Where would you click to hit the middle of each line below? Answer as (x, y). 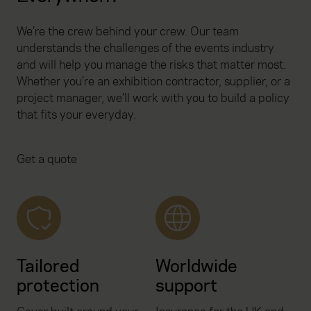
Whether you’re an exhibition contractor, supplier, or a (153, 81)
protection (58, 285)
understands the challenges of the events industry (145, 48)
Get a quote (47, 159)
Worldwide (196, 266)
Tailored (48, 266)
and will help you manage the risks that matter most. (151, 65)
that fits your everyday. (76, 115)
